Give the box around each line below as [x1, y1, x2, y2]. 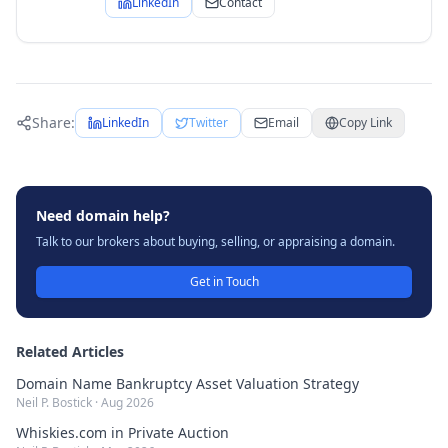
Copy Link [339, 114, 392, 131]
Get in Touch [189, 273, 259, 290]
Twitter [189, 114, 228, 131]
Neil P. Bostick [16, 394, 92, 411]
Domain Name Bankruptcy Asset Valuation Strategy [16, 374, 359, 393]
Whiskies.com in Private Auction [16, 423, 229, 442]
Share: [32, 113, 75, 132]
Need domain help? [36, 206, 170, 225]
